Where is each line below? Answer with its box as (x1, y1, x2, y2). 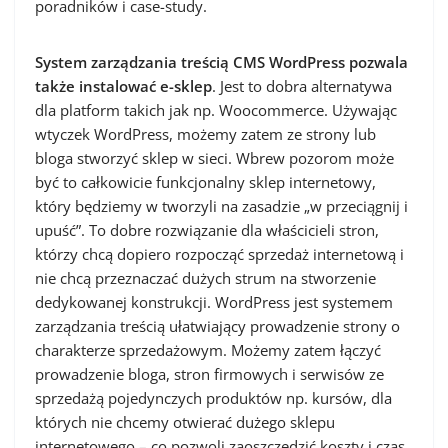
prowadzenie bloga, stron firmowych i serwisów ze (35, 364, 384, 384)
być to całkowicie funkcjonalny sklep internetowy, (35, 172, 376, 192)
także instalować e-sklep (35, 76, 212, 96)
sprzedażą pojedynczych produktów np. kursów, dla (35, 388, 392, 408)
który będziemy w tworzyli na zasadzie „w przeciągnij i (35, 196, 408, 216)
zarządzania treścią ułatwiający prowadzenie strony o (35, 316, 400, 336)
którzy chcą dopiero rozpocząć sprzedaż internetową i (35, 244, 404, 264)
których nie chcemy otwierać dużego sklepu (35, 412, 335, 432)
